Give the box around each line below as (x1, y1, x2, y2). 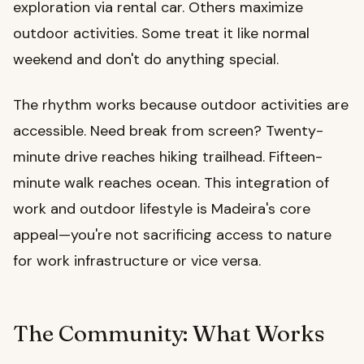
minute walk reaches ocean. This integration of (13, 172, 329, 193)
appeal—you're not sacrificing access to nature (13, 224, 331, 245)
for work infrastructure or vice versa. (13, 250, 261, 271)
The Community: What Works (13, 318, 325, 347)
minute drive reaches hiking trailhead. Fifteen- (13, 146, 323, 167)
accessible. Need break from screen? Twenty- (13, 120, 323, 141)
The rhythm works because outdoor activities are (13, 94, 349, 115)
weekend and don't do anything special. (13, 49, 279, 69)
